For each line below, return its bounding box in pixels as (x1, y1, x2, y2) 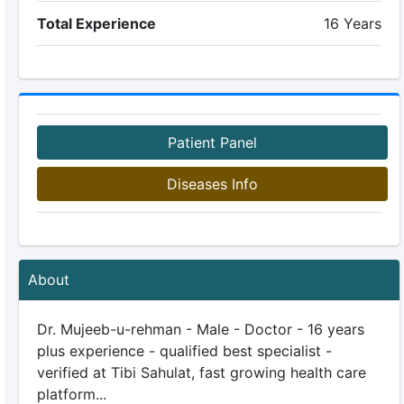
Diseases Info (166, 175, 258, 193)
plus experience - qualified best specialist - (36, 342, 332, 360)
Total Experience (36, 14, 156, 32)
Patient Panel (167, 133, 257, 151)
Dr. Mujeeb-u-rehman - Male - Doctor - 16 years (36, 320, 364, 338)
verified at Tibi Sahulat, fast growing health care (36, 363, 366, 381)
